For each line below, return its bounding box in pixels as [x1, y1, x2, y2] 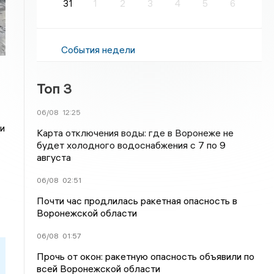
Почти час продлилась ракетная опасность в [37, 194, 238, 207]
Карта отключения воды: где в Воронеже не [37, 127, 234, 139]
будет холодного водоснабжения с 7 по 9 [37, 139, 226, 151]
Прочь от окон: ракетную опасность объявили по [37, 250, 255, 262]
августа [37, 151, 72, 163]
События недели [61, 43, 136, 56]
